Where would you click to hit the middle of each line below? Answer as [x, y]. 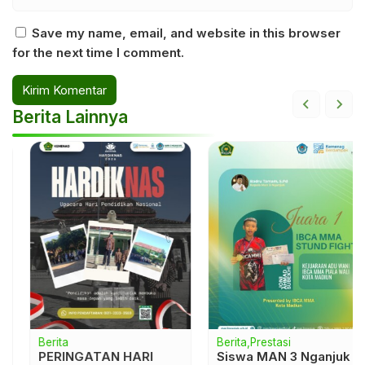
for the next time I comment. [98, 52]
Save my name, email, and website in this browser [186, 33]
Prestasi [253, 342]
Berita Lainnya [70, 117]
